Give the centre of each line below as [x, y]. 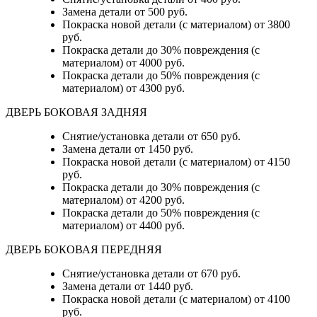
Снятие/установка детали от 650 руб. [151, 137]
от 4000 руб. [155, 63]
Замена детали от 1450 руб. [129, 149]
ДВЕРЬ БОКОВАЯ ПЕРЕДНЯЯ [85, 250]
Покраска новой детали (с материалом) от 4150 [176, 162]
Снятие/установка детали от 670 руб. [151, 274]
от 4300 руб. [155, 88]
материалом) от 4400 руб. [123, 226]
